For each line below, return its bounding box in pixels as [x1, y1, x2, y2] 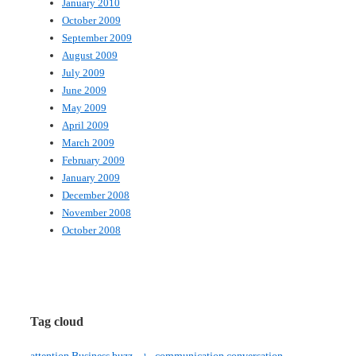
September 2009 [62, 31, 132, 44]
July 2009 [62, 66, 105, 79]
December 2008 [62, 188, 130, 201]
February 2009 [62, 153, 125, 166]
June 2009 [62, 83, 106, 96]
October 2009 [62, 14, 121, 26]
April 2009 [62, 118, 109, 131]
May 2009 [62, 101, 106, 114]
